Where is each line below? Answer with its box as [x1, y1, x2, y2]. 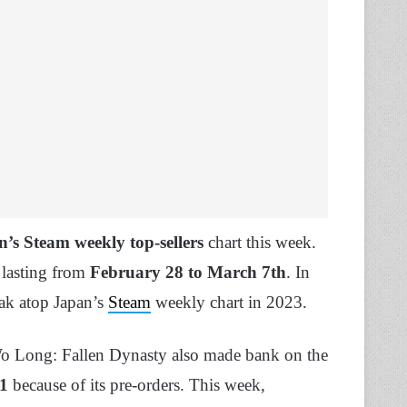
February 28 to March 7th [90, 263, 286, 283]
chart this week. [203, 233, 316, 253]
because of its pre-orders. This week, [8, 375, 265, 395]
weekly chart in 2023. [151, 293, 307, 313]
